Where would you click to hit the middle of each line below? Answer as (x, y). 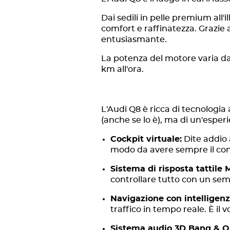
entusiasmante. (134, 40)
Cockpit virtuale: (146, 139)
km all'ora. (122, 69)
